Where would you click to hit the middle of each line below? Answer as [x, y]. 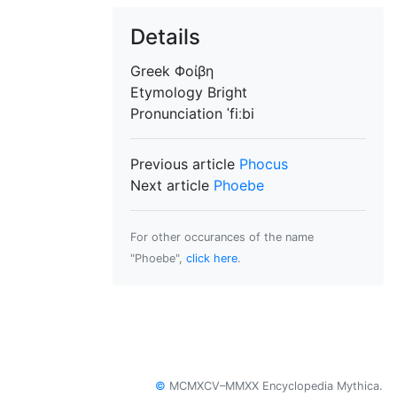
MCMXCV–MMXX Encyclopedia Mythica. [274, 386]
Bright [227, 92]
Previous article [185, 164]
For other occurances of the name [222, 237]
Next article [172, 185]
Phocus [264, 164]
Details [165, 37]
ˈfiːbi [241, 113]
